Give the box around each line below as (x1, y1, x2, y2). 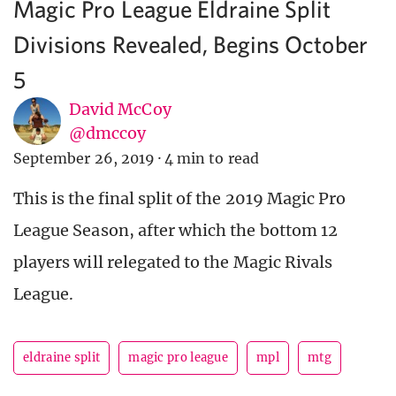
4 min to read (164, 149, 259, 168)
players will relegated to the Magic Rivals (13, 252, 333, 273)
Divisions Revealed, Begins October (13, 30, 368, 58)
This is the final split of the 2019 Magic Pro (13, 188, 346, 209)
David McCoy (69, 99, 171, 120)
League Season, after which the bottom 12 (13, 220, 338, 241)
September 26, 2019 (13, 149, 155, 168)
